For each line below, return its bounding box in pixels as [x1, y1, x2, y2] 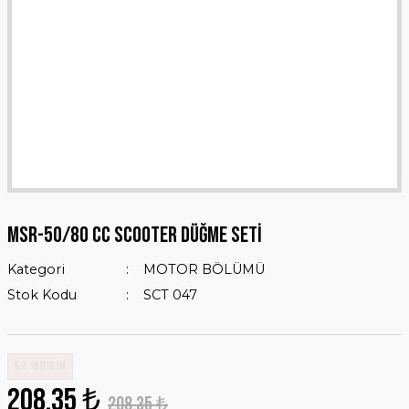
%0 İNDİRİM [14, 360, 67, 373]
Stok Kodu [7, 287, 77, 303]
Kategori [7, 261, 65, 278]
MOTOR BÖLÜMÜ [142, 261, 265, 278]
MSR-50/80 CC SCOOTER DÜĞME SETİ [7, 222, 262, 248]
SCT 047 [142, 287, 197, 303]
